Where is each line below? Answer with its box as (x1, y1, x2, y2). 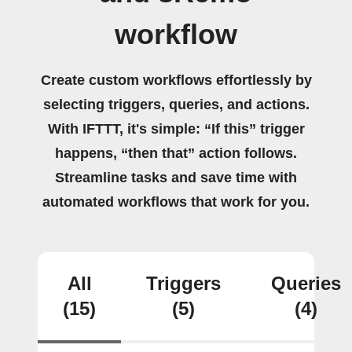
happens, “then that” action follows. (55, 145, 297, 161)
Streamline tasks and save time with (55, 170, 297, 185)
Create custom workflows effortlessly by (40, 72, 312, 88)
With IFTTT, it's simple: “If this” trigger (47, 121, 305, 137)
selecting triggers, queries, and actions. (42, 97, 310, 112)
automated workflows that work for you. (42, 194, 310, 210)
